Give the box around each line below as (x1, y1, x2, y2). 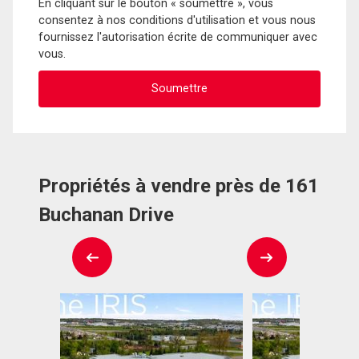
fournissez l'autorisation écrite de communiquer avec (38, 30, 317, 44)
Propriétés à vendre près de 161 (38, 175, 319, 198)
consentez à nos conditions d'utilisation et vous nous (38, 13, 316, 27)
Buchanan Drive (38, 204, 174, 227)
